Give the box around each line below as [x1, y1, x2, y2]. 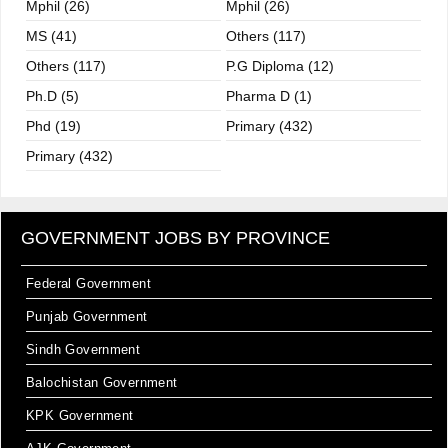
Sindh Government [26, 342, 141, 357]
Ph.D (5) [26, 88, 79, 104]
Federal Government [26, 276, 152, 291]
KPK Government [26, 408, 134, 423]
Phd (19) [26, 118, 81, 134]
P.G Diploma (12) [225, 58, 334, 74]
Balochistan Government [26, 375, 178, 390]
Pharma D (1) [225, 88, 312, 104]
